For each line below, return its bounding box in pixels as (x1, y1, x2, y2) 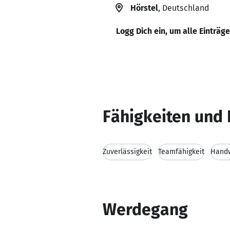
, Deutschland (158, 3, 209, 13)
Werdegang (103, 200, 188, 219)
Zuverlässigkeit (103, 147, 152, 156)
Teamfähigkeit (158, 147, 204, 156)
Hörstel (130, 3, 158, 13)
